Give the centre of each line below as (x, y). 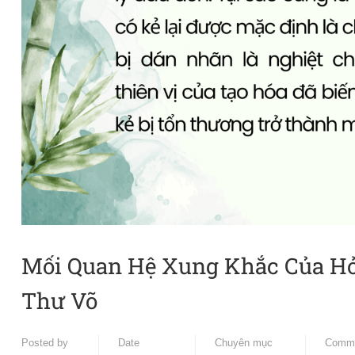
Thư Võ (59, 300)
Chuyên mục (244, 342)
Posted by (45, 342)
